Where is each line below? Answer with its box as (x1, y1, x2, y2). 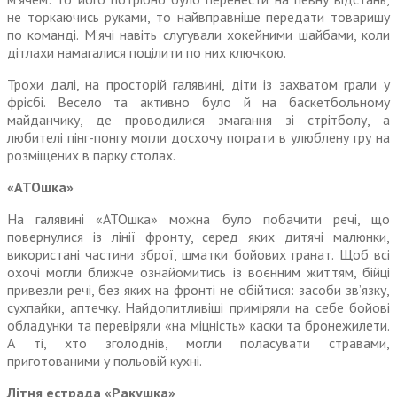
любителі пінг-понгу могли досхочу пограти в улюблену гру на (7, 128, 390, 147)
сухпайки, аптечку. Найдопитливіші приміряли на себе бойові (7, 299, 390, 317)
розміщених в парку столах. (7, 146, 175, 165)
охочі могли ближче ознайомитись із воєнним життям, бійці (7, 263, 390, 282)
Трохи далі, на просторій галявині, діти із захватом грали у (7, 75, 390, 94)
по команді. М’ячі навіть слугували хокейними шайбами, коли (7, 26, 390, 44)
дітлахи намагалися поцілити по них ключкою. (7, 43, 286, 62)
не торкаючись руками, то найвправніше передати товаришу (7, 8, 390, 27)
